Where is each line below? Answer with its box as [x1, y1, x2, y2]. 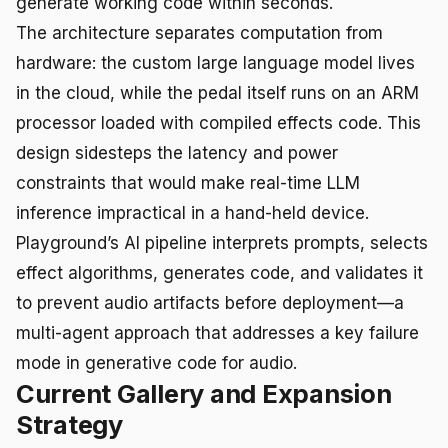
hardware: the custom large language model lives [16, 52, 415, 73]
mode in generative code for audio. [16, 352, 297, 373]
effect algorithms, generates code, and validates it [16, 262, 423, 283]
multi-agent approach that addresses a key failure [16, 322, 419, 343]
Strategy [16, 408, 123, 440]
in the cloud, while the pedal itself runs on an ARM [16, 82, 419, 103]
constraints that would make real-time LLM [16, 172, 360, 193]
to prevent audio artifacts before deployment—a [16, 292, 404, 313]
